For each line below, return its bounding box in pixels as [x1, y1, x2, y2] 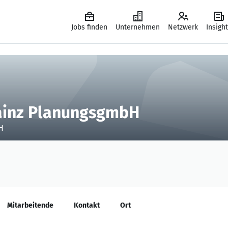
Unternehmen [116, 23, 160, 32]
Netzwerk [168, 23, 198, 32]
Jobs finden [71, 23, 107, 32]
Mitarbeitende [7, 201, 53, 210]
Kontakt [74, 201, 100, 210]
